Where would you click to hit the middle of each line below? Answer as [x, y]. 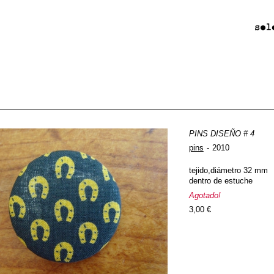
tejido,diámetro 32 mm [228, 170]
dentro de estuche [220, 180]
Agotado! [205, 195]
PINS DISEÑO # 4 [221, 133]
